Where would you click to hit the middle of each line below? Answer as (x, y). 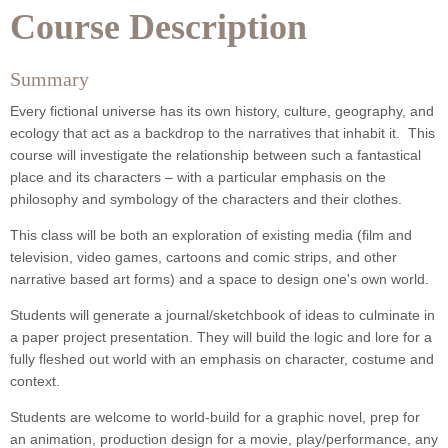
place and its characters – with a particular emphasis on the (198, 177)
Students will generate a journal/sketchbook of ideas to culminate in (222, 315)
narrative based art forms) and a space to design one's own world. (219, 279)
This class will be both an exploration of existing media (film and (211, 235)
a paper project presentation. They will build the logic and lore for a (221, 337)
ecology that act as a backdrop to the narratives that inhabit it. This (222, 133)
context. (35, 381)
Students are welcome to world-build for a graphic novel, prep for (215, 417)
